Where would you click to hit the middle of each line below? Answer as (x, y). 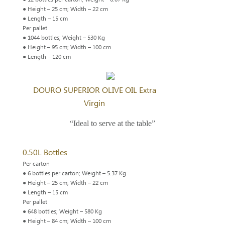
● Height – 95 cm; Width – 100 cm (67, 47)
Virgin (95, 103)
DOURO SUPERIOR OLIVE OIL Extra (94, 90)
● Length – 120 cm (46, 57)
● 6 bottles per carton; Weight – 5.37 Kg (74, 173)
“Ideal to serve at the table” (112, 123)
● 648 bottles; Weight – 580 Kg (62, 211)
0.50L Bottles (45, 152)
